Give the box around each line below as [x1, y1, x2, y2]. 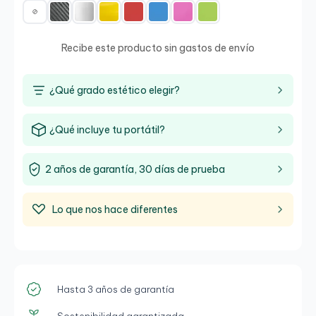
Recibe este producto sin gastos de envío [61, 42, 255, 54]
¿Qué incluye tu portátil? [49, 123, 165, 136]
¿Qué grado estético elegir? [49, 84, 180, 97]
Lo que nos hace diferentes [52, 203, 178, 216]
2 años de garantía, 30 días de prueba [45, 163, 225, 176]
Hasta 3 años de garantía [57, 283, 174, 295]
